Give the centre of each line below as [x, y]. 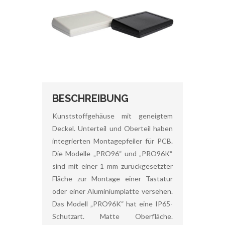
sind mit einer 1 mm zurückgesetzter [113, 166]
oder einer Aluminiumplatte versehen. [113, 191]
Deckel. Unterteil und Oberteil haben [113, 128]
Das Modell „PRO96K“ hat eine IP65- [113, 203]
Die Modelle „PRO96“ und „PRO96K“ [113, 153]
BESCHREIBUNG [90, 98]
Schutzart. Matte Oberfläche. [113, 216]
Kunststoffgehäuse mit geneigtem [113, 116]
